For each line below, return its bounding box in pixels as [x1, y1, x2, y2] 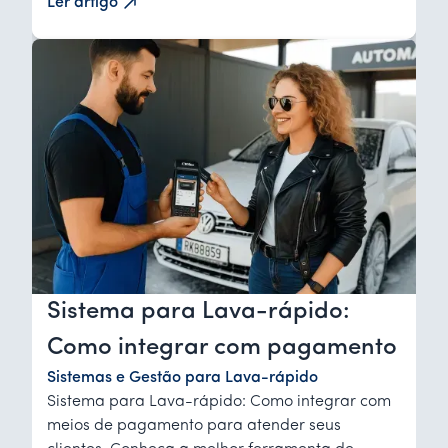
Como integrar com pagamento [47, 336, 397, 361]
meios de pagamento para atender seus [47, 418, 341, 435]
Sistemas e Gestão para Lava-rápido [47, 370, 318, 387]
